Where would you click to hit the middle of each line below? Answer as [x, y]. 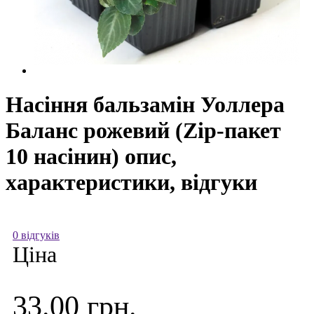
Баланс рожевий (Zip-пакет [143, 131]
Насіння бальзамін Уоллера [145, 105]
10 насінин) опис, [91, 157]
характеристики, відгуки [131, 183]
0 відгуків [36, 235]
